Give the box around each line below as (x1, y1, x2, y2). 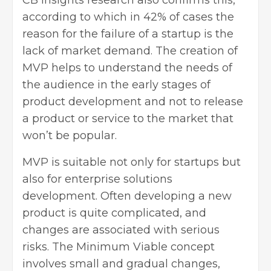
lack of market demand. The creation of (22, 44, 238, 57)
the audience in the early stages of (22, 77, 211, 91)
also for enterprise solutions (22, 172, 172, 186)
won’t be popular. (22, 128, 117, 142)
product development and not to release (22, 94, 243, 108)
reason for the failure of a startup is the (22, 27, 233, 41)
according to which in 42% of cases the (22, 10, 234, 24)
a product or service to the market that (22, 111, 233, 125)
